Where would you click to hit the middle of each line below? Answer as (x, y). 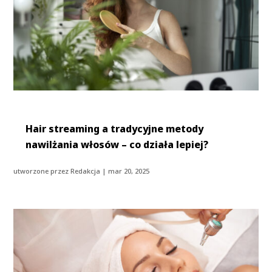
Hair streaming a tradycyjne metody (115, 128)
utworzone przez (42, 171)
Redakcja (86, 171)
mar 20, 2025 (129, 171)
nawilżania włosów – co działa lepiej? (117, 144)
